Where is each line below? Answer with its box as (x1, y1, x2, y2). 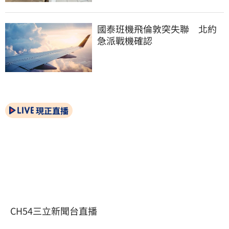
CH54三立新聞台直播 (10, 203, 97, 217)
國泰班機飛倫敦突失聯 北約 (97, 22, 217, 36)
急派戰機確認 (97, 34, 152, 48)
